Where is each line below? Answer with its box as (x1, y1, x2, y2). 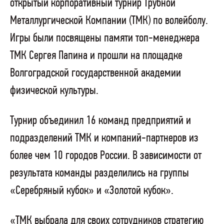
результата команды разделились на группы (10, 167, 189, 180)
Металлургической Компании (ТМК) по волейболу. (10, 14, 208, 27)
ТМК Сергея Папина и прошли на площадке (10, 49, 182, 62)
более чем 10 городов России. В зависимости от (10, 149, 201, 162)
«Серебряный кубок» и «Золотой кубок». (10, 184, 173, 197)
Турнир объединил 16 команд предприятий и (10, 114, 191, 127)
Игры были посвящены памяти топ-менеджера (10, 32, 199, 45)
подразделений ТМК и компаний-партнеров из (10, 132, 198, 145)
